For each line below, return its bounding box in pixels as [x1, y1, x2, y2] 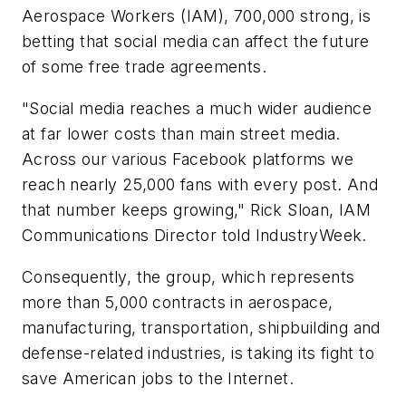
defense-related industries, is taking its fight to [22, 343, 374, 362]
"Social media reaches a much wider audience [22, 98, 372, 118]
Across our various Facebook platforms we [22, 149, 353, 169]
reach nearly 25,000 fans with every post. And [22, 174, 378, 194]
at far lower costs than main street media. [22, 123, 341, 143]
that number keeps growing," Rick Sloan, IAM [22, 199, 372, 219]
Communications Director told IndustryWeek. [22, 225, 367, 245]
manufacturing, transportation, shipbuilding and [22, 317, 381, 337]
